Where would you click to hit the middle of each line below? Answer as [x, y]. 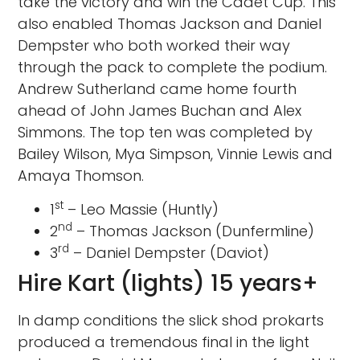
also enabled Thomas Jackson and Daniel [170, 24]
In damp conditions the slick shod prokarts [171, 320]
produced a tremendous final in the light [164, 342]
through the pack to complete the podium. [173, 67]
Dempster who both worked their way [154, 46]
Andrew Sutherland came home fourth [157, 89]
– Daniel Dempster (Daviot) [170, 252]
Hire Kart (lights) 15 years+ [168, 283]
